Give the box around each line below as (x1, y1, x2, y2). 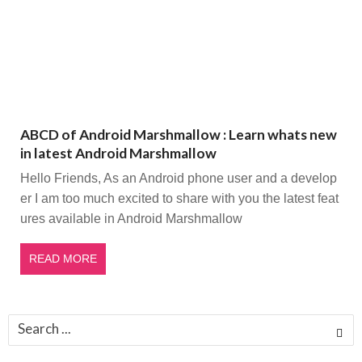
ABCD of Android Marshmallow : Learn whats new (20, 125, 337, 143)
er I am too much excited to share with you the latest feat (20, 192, 339, 206)
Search (7, 315, 50, 331)
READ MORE (29, 251, 97, 265)
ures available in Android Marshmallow (20, 212, 242, 226)
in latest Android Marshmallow (20, 144, 217, 162)
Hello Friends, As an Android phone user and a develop (20, 171, 337, 186)
